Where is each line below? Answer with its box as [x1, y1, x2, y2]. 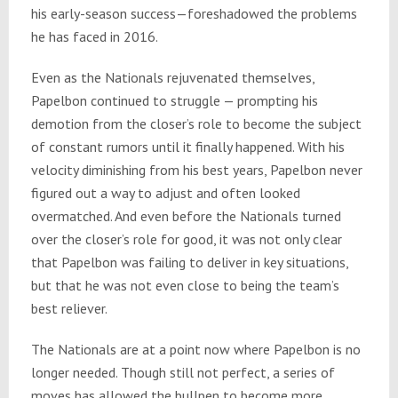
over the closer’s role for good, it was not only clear [30, 230, 342, 249]
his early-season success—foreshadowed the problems [30, 4, 357, 23]
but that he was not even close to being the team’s [30, 276, 339, 295]
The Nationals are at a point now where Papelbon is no [30, 340, 361, 359]
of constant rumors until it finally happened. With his [30, 138, 345, 156]
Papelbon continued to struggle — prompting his [30, 92, 318, 110]
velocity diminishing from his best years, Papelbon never [30, 161, 362, 179]
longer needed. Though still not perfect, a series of [30, 363, 335, 382]
